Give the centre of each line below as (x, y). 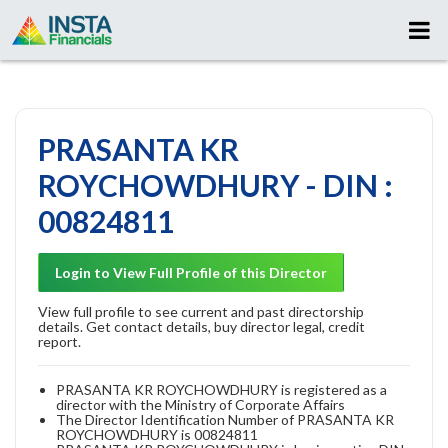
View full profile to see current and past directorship (201, 311)
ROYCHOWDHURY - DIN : (215, 184)
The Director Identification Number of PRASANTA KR (225, 419)
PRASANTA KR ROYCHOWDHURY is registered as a (221, 389)
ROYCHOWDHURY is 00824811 (157, 434)
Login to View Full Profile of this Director (191, 272)
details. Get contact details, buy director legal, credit (201, 326)
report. (59, 341)
